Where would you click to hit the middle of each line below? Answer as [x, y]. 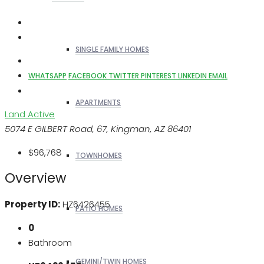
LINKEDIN [193, 76]
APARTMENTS [98, 102]
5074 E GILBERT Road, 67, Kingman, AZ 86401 [98, 129]
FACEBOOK [88, 76]
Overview [35, 178]
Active [41, 114]
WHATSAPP [47, 76]
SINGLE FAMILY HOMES [112, 49]
